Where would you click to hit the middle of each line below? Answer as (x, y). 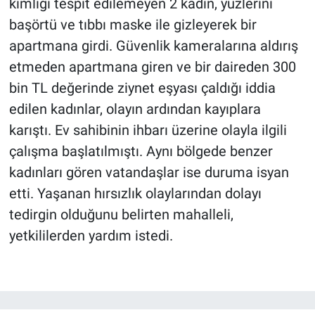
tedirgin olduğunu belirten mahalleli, (121, 215)
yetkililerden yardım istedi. (91, 236)
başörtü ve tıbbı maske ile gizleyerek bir (133, 25)
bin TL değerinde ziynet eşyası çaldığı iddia (142, 88)
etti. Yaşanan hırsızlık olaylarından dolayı (135, 194)
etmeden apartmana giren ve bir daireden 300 (152, 67)
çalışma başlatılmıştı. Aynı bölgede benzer (141, 152)
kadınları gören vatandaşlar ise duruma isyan (149, 173)
